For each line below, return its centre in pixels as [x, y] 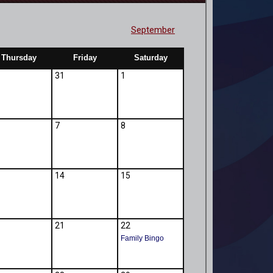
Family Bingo [142, 239]
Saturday [151, 58]
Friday [85, 58]
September [153, 30]
